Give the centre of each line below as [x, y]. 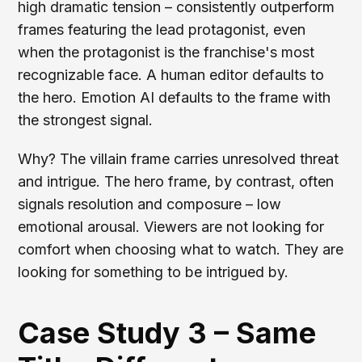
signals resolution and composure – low [150, 204]
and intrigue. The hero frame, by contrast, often [176, 182]
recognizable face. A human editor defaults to [171, 75]
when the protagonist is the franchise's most [166, 53]
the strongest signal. [86, 120]
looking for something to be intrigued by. [154, 272]
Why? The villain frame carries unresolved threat [179, 159]
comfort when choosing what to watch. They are [181, 250]
